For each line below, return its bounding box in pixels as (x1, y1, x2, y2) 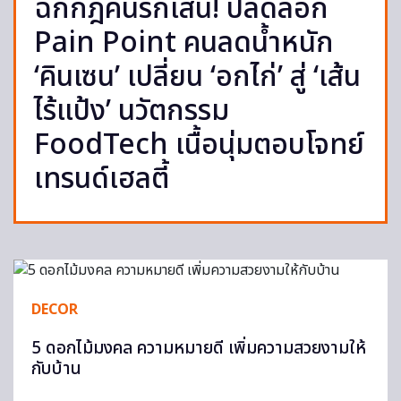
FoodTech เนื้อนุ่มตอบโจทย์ (34, 124, 364, 166)
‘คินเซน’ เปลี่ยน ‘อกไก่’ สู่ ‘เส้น (34, 55, 361, 98)
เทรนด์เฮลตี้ (34, 158, 169, 200)
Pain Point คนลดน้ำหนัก (34, 21, 334, 64)
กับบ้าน (31, 356, 81, 382)
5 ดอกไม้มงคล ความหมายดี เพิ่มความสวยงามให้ (31, 336, 366, 362)
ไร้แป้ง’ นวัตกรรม (34, 90, 229, 132)
